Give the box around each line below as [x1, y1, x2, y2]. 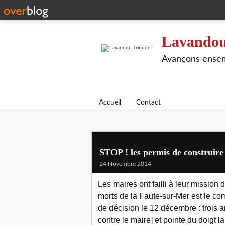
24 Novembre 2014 [99, 161, 151, 167]
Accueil [99, 99, 121, 106]
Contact [136, 99, 161, 106]
